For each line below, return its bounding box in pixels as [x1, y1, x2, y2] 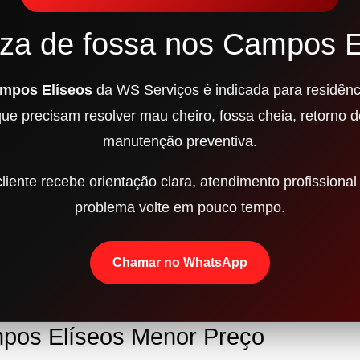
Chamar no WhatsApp [112, 256, 247, 270]
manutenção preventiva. [103, 133, 257, 150]
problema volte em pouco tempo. [75, 199, 285, 216]
